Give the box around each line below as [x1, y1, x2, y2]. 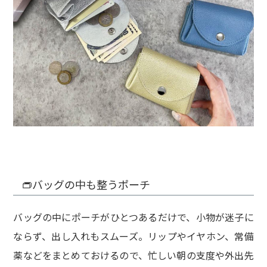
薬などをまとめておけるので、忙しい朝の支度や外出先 [13, 247, 254, 262]
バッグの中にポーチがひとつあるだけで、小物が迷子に [13, 209, 254, 224]
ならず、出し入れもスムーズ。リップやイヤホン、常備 [13, 228, 254, 243]
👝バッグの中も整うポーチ [21, 176, 150, 192]
